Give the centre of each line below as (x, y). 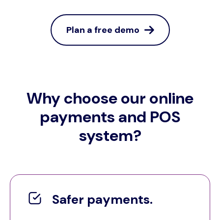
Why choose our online (110, 98)
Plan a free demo (103, 30)
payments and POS (110, 117)
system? (110, 135)
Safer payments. (102, 199)
